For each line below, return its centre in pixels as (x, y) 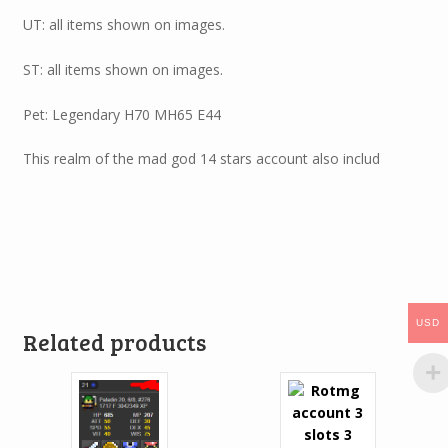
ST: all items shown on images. (122, 69)
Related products (114, 341)
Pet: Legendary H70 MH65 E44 (121, 114)
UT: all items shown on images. (123, 25)
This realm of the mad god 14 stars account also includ (201, 159)
